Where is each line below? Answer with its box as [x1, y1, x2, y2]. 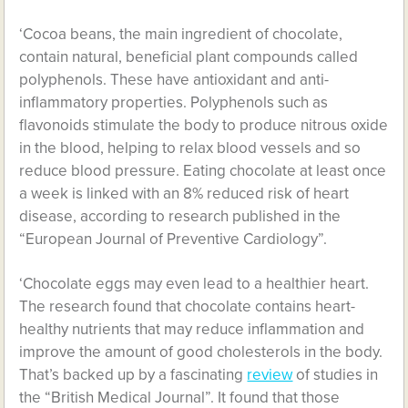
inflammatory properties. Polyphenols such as [19, 93, 329, 112]
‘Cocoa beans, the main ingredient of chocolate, [19, 25, 343, 44]
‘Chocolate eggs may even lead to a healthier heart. [19, 274, 370, 293]
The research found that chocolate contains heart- [19, 297, 356, 316]
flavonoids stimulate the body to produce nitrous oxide [19, 116, 389, 135]
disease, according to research [19, 207, 229, 226]
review [247, 365, 293, 384]
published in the [232, 207, 342, 226]
